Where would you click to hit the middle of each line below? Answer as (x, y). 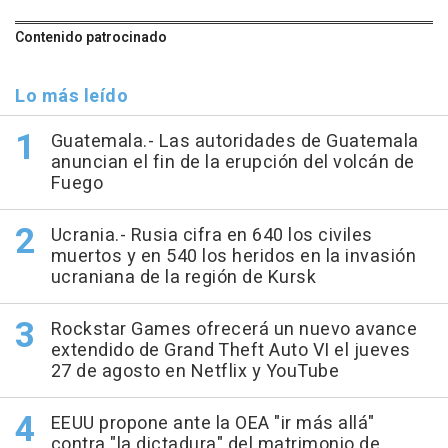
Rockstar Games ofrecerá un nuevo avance (233, 330)
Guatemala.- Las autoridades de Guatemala (234, 142)
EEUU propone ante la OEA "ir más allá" (212, 424)
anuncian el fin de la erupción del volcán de (232, 163)
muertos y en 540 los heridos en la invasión (233, 257)
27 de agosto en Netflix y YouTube (194, 372)
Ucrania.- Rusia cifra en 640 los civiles (211, 236)
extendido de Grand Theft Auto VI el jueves (230, 351)
